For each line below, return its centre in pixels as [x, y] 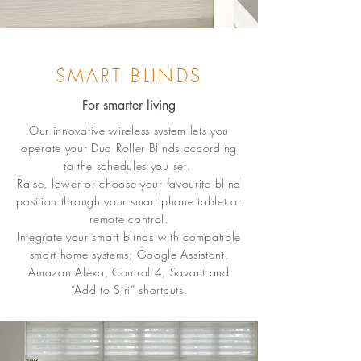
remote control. [129, 219]
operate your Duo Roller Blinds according [129, 148]
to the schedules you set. [129, 166]
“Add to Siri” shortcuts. [129, 290]
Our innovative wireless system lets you [129, 130]
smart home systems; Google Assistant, [129, 254]
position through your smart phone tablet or [129, 201]
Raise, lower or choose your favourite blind [129, 183]
